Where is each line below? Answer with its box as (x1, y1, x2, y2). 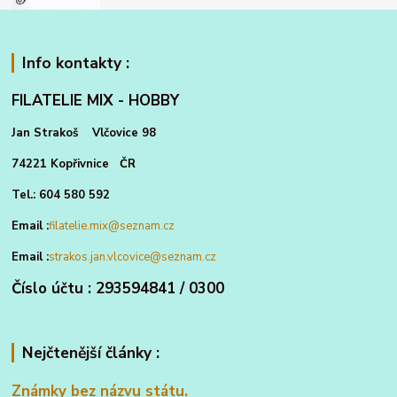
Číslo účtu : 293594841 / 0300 (12, 278, 225, 300)
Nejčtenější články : (21, 342, 160, 364)
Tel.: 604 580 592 (12, 187, 111, 204)
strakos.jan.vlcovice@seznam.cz (49, 249, 217, 266)
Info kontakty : (21, 51, 129, 74)
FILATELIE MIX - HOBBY (12, 90, 180, 112)
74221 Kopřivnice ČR (12, 156, 136, 173)
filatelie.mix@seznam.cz (49, 218, 175, 235)
